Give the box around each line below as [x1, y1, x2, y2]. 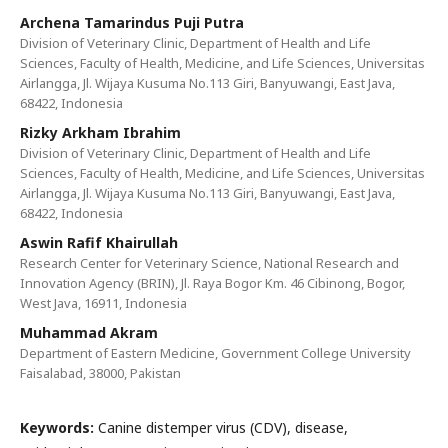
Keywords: [20, 418, 98, 437]
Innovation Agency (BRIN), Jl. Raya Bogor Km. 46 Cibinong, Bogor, [20, 274, 405, 292]
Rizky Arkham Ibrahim [20, 123, 181, 142]
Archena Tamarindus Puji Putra [20, 13, 244, 32]
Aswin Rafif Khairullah [20, 233, 178, 252]
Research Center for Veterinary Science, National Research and [20, 254, 399, 272]
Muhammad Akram [20, 323, 158, 342]
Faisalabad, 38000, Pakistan [20, 364, 181, 382]
